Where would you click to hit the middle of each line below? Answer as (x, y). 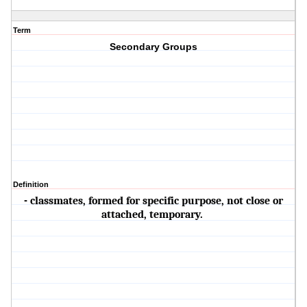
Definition (31, 185)
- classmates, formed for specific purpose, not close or (154, 201)
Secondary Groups (154, 47)
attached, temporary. (154, 215)
